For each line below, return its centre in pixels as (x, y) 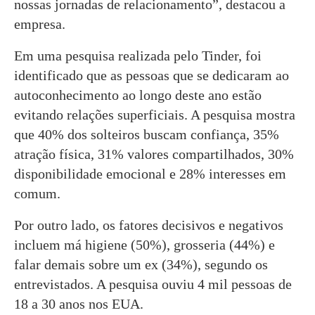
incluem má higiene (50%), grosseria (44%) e (144, 244)
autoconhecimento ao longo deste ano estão (138, 95)
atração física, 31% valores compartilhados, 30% (154, 154)
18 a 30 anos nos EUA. (79, 303)
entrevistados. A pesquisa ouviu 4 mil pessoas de (153, 284)
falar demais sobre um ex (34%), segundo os (141, 264)
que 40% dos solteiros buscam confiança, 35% (147, 134)
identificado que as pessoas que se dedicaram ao (152, 75)
